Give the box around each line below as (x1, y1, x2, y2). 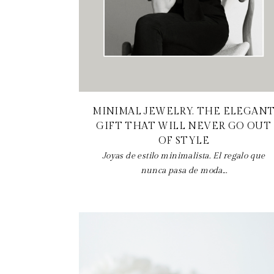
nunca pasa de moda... (140, 165, 228, 176)
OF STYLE (158, 135, 209, 147)
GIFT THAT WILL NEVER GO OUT (96, 120, 272, 132)
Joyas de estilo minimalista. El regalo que (102, 150, 265, 161)
